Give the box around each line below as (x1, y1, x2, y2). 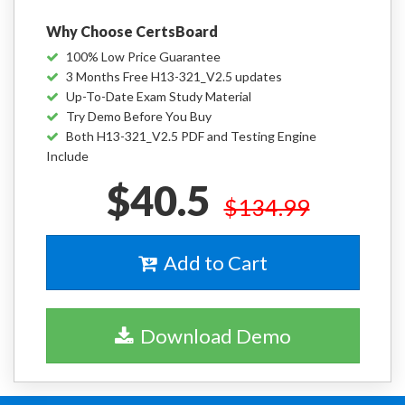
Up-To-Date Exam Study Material (66, 89, 251, 104)
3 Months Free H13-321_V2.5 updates (66, 69, 282, 84)
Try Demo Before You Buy (66, 108, 212, 124)
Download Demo (133, 324, 291, 348)
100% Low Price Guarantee (66, 49, 221, 64)
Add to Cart (156, 250, 268, 275)
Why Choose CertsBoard (46, 23, 218, 40)
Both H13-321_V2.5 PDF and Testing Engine (66, 128, 316, 144)
